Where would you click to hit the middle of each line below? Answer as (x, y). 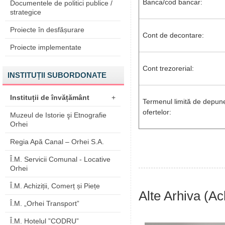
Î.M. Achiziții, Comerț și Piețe (55, 186)
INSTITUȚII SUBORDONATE (57, 75)
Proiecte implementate (46, 47)
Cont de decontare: (173, 35)
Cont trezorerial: (168, 68)
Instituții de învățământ (50, 97)
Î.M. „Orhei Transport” (45, 203)
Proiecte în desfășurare (47, 30)
